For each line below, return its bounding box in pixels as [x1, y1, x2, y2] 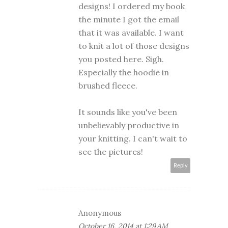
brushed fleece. [78, 80, 137, 91]
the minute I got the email [78, 14, 179, 24]
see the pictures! [78, 147, 143, 157]
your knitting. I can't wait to [78, 133, 187, 144]
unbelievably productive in [78, 120, 179, 130]
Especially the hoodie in [78, 67, 169, 77]
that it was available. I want [78, 27, 184, 38]
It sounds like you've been [78, 107, 177, 117]
